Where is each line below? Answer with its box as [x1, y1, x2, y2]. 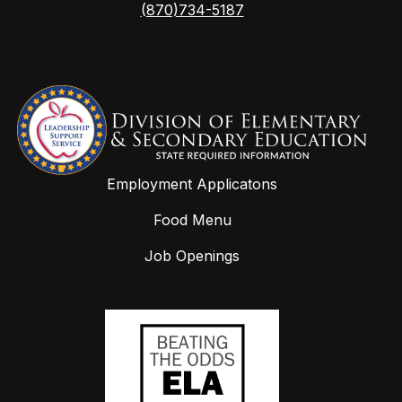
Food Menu [153, 210, 232, 229]
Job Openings [144, 246, 240, 265]
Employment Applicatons [107, 174, 277, 193]
